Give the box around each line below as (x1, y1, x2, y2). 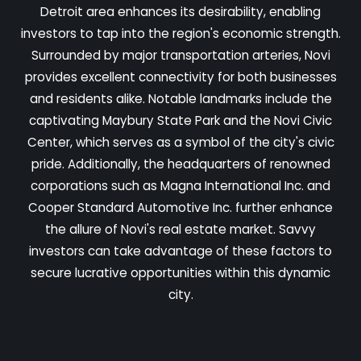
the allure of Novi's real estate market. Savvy (45, 220, 316, 238)
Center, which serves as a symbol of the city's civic (27, 133, 334, 151)
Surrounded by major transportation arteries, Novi (31, 46, 330, 64)
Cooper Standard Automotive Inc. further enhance (28, 198, 333, 216)
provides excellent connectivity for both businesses (24, 68, 337, 85)
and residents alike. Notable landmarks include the (29, 89, 332, 107)
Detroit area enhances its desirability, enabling (40, 2, 321, 20)
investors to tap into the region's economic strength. (20, 24, 341, 42)
